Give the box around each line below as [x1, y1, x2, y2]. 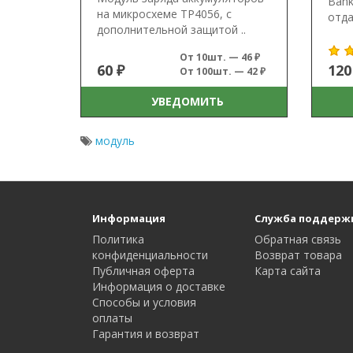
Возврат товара [255, 247, 343, 262]
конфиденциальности [92, 247, 208, 262]
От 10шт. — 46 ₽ [179, 50, 260, 64]
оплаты [92, 310, 132, 325]
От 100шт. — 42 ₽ [179, 64, 266, 78]
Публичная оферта [92, 262, 195, 278]
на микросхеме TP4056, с [97, 6, 232, 21]
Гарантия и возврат [92, 325, 199, 341]
